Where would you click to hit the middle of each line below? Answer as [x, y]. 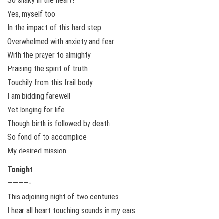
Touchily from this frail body [50, 82]
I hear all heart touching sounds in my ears [71, 210]
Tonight [20, 169]
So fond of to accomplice [47, 137]
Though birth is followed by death [59, 123]
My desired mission [37, 151]
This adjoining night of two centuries [63, 197]
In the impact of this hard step [54, 27]
